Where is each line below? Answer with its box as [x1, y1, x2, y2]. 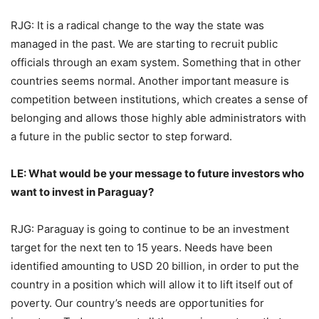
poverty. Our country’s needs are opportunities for [11, 296, 264, 310]
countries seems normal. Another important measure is [11, 74, 289, 88]
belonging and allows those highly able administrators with [11, 111, 306, 125]
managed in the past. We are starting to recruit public [11, 37, 278, 51]
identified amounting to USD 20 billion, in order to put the [11, 259, 299, 273]
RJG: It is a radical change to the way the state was [11, 19, 264, 33]
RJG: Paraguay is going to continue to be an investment [11, 222, 289, 236]
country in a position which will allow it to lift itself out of [11, 278, 293, 292]
